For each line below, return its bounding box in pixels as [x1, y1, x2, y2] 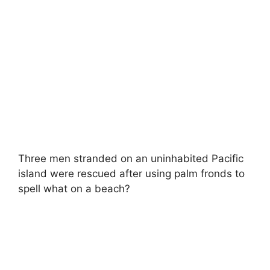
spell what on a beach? [18, 182, 130, 195]
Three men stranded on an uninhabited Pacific [18, 152, 243, 165]
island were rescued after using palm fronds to [18, 167, 245, 180]
